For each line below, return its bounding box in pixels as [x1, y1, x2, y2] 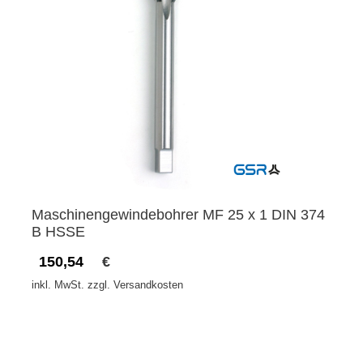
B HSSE [32, 224, 85, 241]
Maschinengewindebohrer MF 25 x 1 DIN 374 [32, 207, 325, 224]
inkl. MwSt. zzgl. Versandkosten [32, 279, 183, 292]
